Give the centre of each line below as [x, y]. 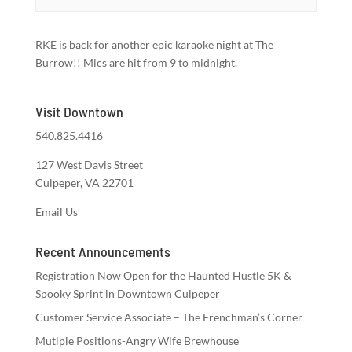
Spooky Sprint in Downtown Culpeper [127, 293]
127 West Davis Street [89, 165]
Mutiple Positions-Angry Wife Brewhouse [137, 341]
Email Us [56, 212]
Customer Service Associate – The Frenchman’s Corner [169, 317]
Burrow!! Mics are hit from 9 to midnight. [136, 62]
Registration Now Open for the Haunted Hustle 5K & [163, 275]
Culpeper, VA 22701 [84, 183]
